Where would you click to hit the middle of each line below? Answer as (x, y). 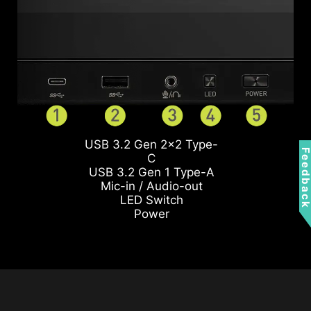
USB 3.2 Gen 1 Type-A (151, 172)
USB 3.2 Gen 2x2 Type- (152, 144)
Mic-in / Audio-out (151, 186)
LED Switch (151, 200)
